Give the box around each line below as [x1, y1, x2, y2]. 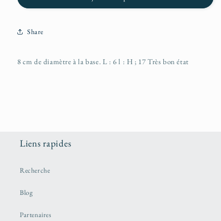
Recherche [20, 166, 50, 175]
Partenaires [20, 210, 52, 220]
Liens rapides [20, 137, 72, 150]
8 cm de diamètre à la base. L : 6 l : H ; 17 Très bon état [17, 57, 189, 67]
